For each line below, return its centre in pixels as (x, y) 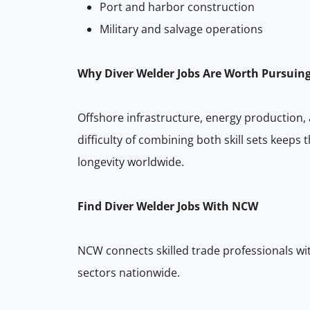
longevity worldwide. (131, 162)
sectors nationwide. (129, 272)
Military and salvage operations (181, 29)
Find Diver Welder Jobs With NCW (168, 206)
